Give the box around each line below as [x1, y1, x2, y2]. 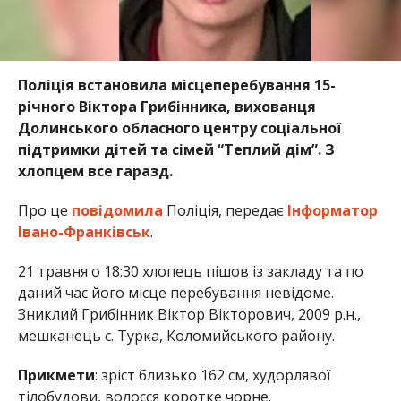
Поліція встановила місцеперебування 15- [17, 74, 336, 95]
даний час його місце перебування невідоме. [17, 282, 334, 303]
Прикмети [17, 364, 95, 385]
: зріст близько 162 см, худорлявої [94, 364, 330, 385]
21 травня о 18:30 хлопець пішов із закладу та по [17, 260, 363, 281]
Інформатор [286, 200, 378, 220]
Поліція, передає [162, 200, 287, 220]
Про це [17, 200, 72, 220]
